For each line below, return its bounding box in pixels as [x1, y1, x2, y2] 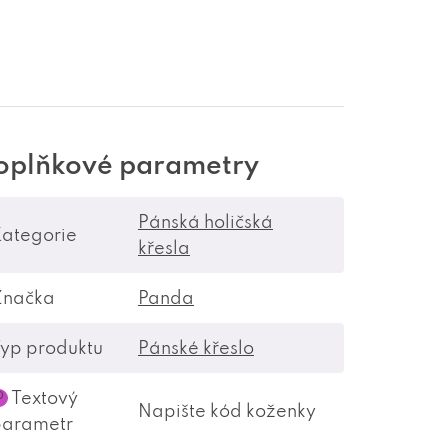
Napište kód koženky [138, 399, 316, 422]
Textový [8, 386, 78, 409]
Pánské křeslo [138, 336, 254, 359]
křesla [138, 236, 190, 259]
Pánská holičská [138, 210, 273, 233]
